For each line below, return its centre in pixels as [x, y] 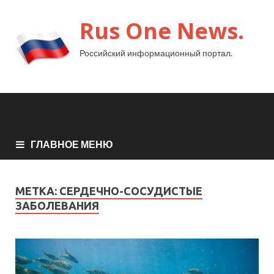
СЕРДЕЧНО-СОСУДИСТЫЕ [131, 191]
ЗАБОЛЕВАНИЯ [57, 205]
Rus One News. [162, 31]
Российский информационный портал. [156, 53]
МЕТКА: [37, 191]
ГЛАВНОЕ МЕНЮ [72, 144]
